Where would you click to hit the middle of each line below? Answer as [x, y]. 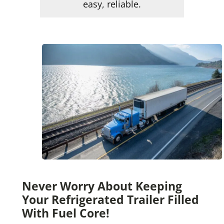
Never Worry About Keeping [102, 186]
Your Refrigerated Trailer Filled [110, 199]
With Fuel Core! [65, 213]
